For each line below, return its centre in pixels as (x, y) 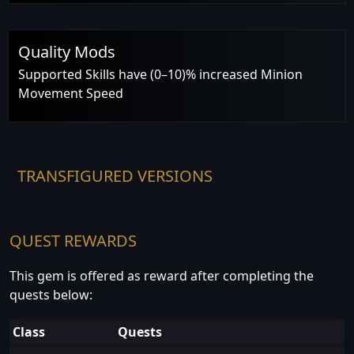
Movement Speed (71, 93)
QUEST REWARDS (73, 240)
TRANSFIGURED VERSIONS (115, 175)
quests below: (51, 294)
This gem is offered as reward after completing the (162, 275)
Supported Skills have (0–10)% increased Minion (160, 74)
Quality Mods (67, 51)
